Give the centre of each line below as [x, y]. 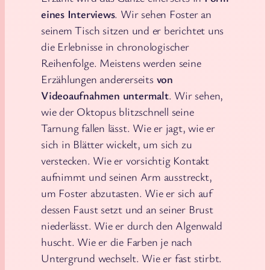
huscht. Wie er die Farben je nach [117, 241]
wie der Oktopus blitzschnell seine [118, 111]
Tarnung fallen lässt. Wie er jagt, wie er [128, 127]
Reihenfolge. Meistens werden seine [121, 62]
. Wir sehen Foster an [163, 14]
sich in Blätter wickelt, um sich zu [117, 144]
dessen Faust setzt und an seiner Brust [127, 209]
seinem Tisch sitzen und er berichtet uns [133, 30]
